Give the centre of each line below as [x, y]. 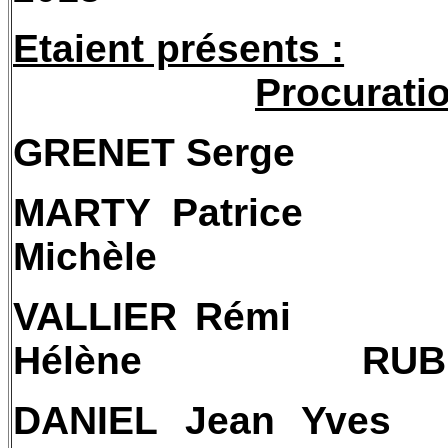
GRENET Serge [154, 152]
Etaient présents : [179, 48]
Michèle [85, 256]
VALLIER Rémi [152, 316]
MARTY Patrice [158, 212]
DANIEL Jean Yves [202, 420]
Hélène [77, 360]
